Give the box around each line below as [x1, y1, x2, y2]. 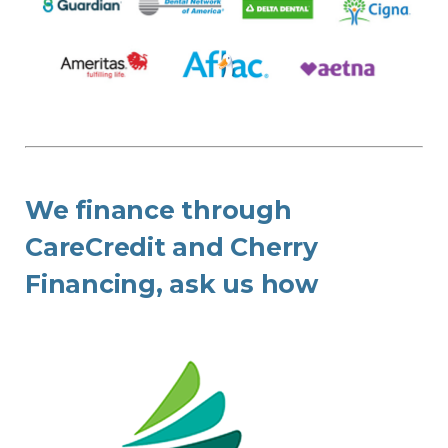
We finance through [25, 194, 292, 225]
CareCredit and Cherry [25, 231, 318, 262]
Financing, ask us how [25, 268, 318, 299]
